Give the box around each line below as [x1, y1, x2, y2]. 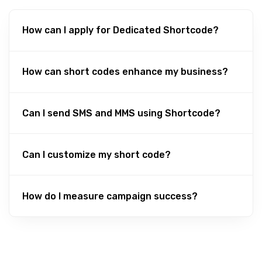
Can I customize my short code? [22, 149, 171, 160]
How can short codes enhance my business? [22, 66, 229, 78]
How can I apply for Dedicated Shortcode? [22, 25, 219, 36]
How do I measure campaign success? [22, 190, 198, 202]
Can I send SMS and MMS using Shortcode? [22, 107, 221, 119]
